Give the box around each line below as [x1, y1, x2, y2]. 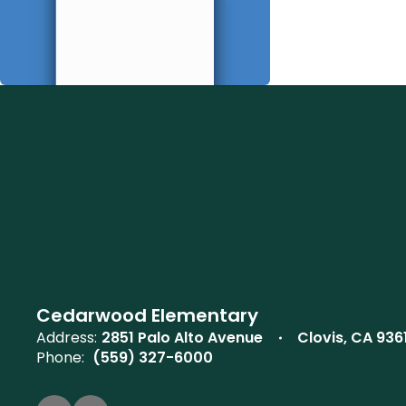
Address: [36, 327, 97, 348]
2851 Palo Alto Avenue [101, 327, 263, 348]
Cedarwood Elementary [36, 303, 258, 328]
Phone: [36, 347, 84, 368]
